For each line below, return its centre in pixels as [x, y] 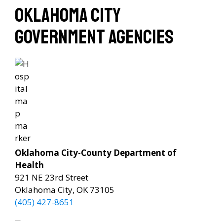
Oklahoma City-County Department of [96, 152]
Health [29, 165]
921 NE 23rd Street [52, 177]
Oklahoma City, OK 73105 [65, 189]
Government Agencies [94, 37]
